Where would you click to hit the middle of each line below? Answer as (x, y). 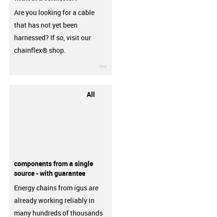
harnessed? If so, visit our (52, 38)
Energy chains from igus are (56, 188)
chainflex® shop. (40, 50)
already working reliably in (54, 200)
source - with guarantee (49, 173)
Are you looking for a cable (54, 12)
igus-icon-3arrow (132, 65)
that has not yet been (46, 25)
